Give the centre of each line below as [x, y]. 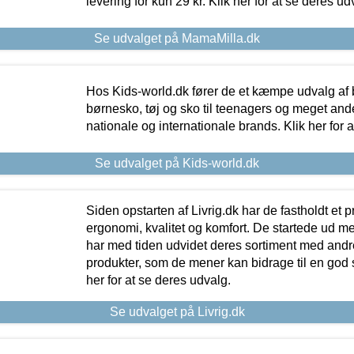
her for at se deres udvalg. [158, 280]
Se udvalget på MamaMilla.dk [177, 38]
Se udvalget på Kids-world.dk [177, 163]
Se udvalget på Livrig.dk [177, 311]
